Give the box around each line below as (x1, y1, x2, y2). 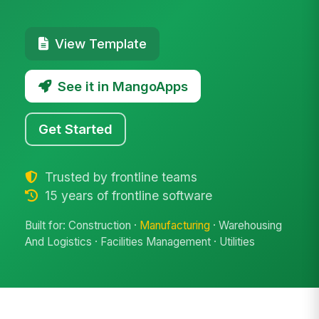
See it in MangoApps (57, 78, 188, 94)
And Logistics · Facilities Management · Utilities (25, 235, 256, 249)
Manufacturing (140, 219, 211, 233)
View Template (54, 35, 147, 51)
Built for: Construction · (25, 219, 140, 233)
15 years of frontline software (41, 187, 212, 203)
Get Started (38, 120, 113, 137)
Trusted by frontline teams (41, 169, 197, 184)
